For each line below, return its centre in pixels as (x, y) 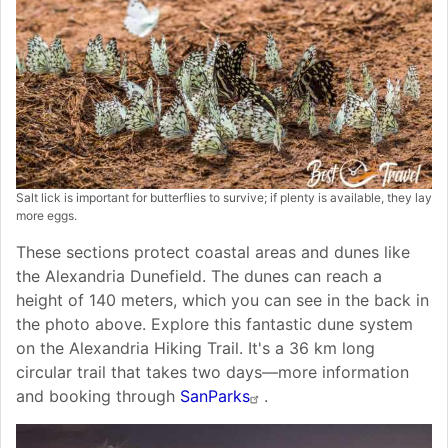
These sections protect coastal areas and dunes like (213, 252)
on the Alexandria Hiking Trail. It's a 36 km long (195, 348)
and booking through (98, 396)
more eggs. (46, 216)
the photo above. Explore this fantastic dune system (214, 324)
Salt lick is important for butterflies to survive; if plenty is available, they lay (224, 198)
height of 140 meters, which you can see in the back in (222, 300)
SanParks (215, 396)
